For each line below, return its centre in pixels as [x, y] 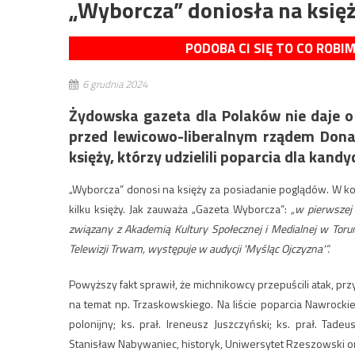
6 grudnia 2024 [115, 84]
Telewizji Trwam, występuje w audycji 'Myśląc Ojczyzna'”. [199, 249]
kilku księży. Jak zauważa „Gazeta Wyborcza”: [180, 209]
